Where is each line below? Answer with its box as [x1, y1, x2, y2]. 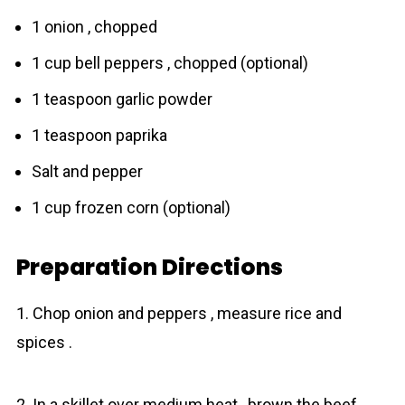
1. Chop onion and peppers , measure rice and [15, 304, 342, 323]
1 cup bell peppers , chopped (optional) [31, 53, 308, 72]
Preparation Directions [15, 251, 283, 283]
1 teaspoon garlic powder [31, 89, 212, 108]
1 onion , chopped [31, 17, 157, 36]
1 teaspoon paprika [31, 126, 167, 145]
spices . [15, 333, 72, 352]
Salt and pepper [31, 162, 143, 181]
